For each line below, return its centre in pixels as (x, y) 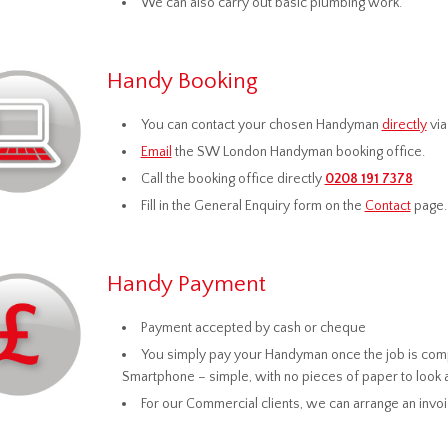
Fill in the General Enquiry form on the (252, 206)
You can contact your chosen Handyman (261, 125)
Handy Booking (182, 81)
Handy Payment (186, 284)
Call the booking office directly (232, 179)
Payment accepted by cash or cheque (253, 328)
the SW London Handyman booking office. (298, 152)
